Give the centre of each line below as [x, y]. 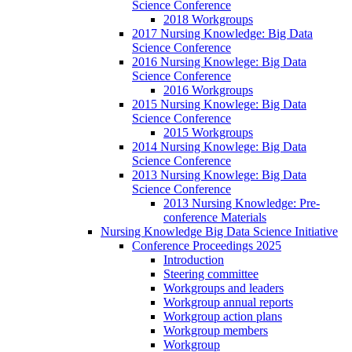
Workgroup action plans [223, 317]
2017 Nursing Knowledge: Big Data [222, 34]
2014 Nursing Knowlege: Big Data [219, 147]
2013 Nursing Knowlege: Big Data [219, 175]
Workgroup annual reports [228, 302]
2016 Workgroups [208, 90]
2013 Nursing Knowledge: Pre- [242, 203]
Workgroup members [216, 331]
